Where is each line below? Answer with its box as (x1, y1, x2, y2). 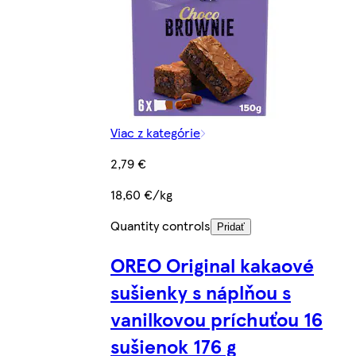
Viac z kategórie (110, 122, 200, 141)
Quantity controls (110, 215, 211, 234)
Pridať (217, 220, 245, 233)
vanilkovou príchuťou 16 (110, 304, 323, 332)
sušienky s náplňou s (110, 277, 291, 305)
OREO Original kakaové (110, 250, 314, 278)
